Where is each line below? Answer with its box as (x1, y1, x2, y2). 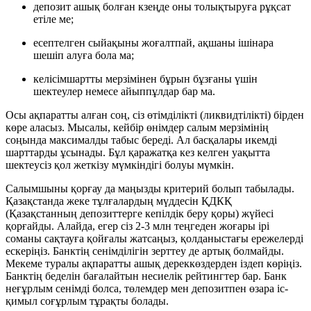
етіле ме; (33, 13, 74, 26)
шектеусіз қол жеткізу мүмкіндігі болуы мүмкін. (6, 159, 234, 171)
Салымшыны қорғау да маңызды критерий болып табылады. (6, 183, 294, 195)
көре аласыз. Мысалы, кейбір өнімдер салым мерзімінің (6, 121, 269, 134)
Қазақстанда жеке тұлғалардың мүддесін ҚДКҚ (6, 195, 232, 208)
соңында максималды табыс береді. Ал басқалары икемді (6, 134, 277, 146)
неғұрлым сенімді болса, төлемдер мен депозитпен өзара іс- (6, 283, 288, 295)
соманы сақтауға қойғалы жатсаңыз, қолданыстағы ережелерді (6, 233, 303, 245)
